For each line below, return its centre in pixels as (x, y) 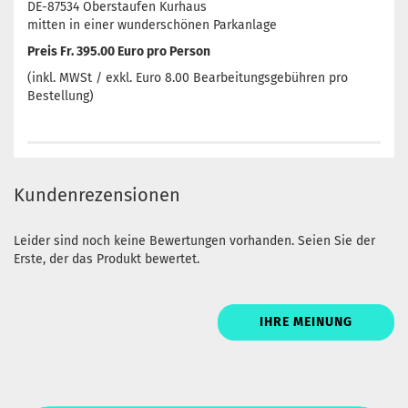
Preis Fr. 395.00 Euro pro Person (119, 51)
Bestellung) (61, 96)
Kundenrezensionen (97, 195)
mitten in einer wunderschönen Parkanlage (152, 25)
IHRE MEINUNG (306, 322)
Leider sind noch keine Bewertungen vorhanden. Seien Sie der (194, 241)
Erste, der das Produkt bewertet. (107, 259)
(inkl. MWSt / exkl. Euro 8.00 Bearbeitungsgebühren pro (188, 78)
